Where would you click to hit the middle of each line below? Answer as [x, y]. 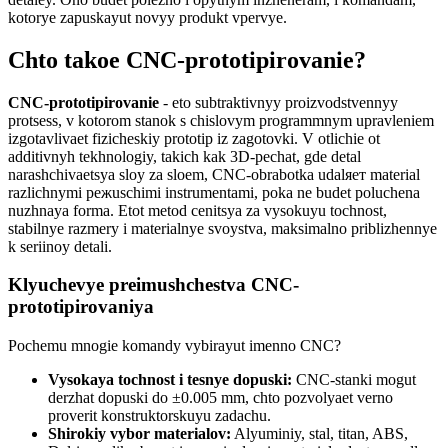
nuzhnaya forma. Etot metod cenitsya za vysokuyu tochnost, [197, 210]
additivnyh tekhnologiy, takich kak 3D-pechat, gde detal [184, 156]
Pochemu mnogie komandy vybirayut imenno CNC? [174, 345]
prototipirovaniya [81, 307]
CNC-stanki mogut [354, 379]
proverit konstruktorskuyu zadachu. [159, 415]
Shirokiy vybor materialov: [139, 433]
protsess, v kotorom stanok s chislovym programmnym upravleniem [221, 120]
